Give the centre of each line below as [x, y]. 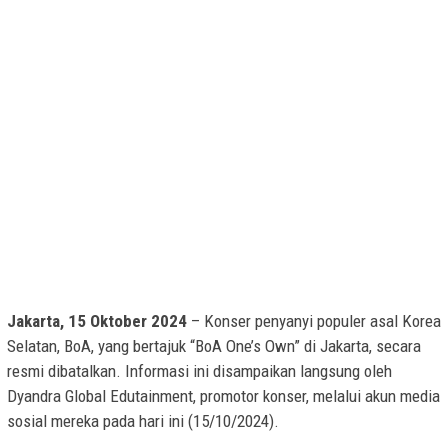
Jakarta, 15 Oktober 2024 [97, 321]
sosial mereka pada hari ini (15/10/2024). [143, 421]
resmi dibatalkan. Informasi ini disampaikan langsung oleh [199, 371]
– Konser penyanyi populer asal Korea [314, 321]
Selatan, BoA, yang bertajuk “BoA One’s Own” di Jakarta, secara [214, 346]
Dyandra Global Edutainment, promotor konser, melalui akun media [223, 396]
